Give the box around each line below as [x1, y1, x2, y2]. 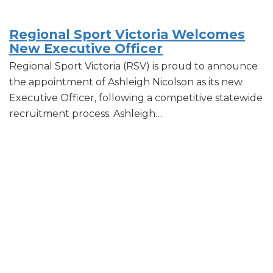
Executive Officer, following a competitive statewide [9, 92, 263, 104]
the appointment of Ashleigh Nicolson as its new [9, 76, 243, 88]
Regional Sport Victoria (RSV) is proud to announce [9, 60, 258, 73]
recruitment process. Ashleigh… [9, 108, 162, 120]
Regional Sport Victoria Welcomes [9, 27, 245, 43]
